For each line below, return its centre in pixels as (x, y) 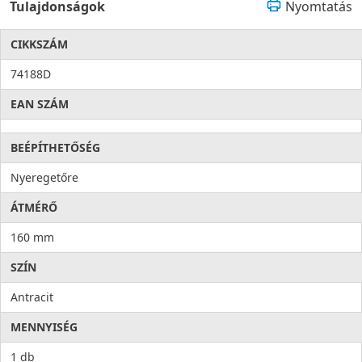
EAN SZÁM (40, 104)
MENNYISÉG (44, 327)
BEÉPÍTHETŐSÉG (55, 148)
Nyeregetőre (44, 178)
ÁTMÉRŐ (34, 208)
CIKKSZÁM (39, 44)
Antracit (32, 297)
